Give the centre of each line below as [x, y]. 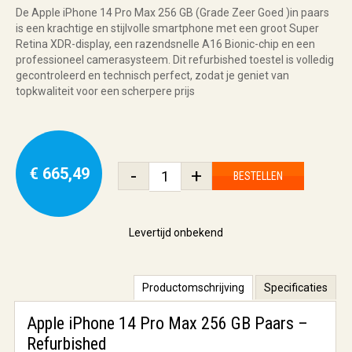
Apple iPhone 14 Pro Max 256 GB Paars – [167, 323]
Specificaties [296, 287]
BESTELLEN [258, 176]
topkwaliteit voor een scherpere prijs [105, 91]
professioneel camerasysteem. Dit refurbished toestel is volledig [175, 59]
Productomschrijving [193, 287]
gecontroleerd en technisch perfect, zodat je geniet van [152, 75]
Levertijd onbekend [176, 232]
